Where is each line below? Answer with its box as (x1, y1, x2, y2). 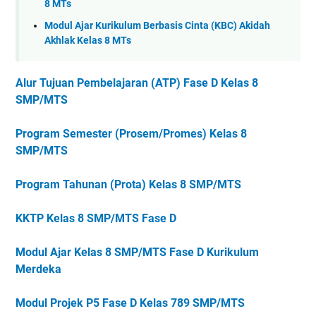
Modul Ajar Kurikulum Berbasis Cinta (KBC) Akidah (44, 19, 270, 32)
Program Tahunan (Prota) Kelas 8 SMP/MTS (16, 178, 241, 192)
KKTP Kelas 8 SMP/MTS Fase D (16, 212, 176, 226)
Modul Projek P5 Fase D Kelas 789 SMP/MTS (16, 296, 245, 310)
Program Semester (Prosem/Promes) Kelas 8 (16, 127, 247, 141)
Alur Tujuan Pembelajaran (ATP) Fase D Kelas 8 (16, 76, 258, 90)
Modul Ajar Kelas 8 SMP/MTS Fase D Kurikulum (16, 245, 259, 260)
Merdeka (16, 262, 61, 276)
